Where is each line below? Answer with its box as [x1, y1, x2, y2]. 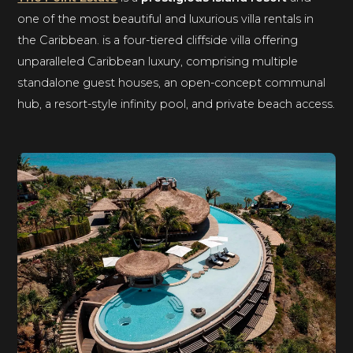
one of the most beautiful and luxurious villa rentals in [17, 12, 314, 27]
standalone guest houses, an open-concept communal [17, 76, 326, 91]
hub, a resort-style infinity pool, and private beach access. [17, 97, 336, 112]
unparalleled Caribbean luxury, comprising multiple [17, 54, 299, 69]
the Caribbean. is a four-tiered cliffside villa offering [17, 33, 299, 48]
